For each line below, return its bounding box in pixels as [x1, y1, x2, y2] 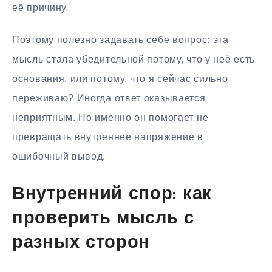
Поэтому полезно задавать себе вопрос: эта [12, 34, 229, 45]
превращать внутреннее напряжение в [12, 131, 203, 142]
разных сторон [12, 234, 151, 253]
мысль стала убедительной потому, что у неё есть [12, 53, 255, 64]
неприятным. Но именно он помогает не [12, 112, 209, 123]
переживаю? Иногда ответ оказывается [12, 92, 206, 103]
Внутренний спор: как [12, 186, 212, 204]
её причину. [12, 2, 69, 13]
